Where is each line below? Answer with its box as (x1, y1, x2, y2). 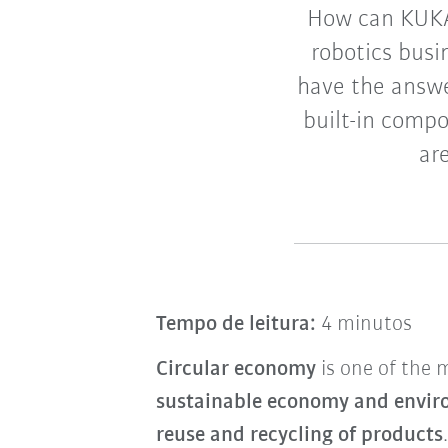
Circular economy (155, 358, 316, 381)
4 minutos (315, 313, 412, 336)
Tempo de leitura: (155, 313, 316, 336)
